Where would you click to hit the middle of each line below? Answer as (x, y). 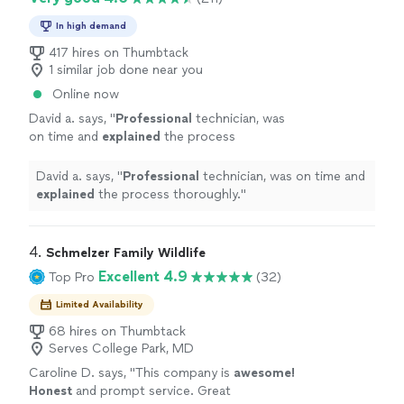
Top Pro (72, 277)
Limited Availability (100, 305)
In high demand (91, 26)
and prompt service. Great (151, 391)
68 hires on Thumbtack (117, 332)
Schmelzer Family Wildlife (126, 253)
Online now (86, 95)
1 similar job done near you (126, 70)
